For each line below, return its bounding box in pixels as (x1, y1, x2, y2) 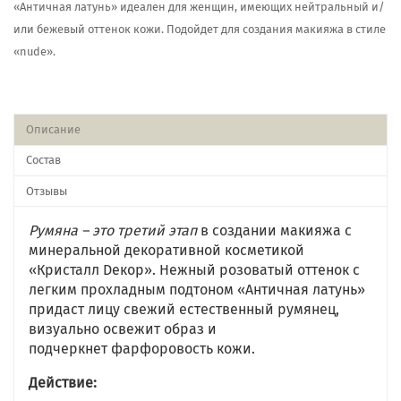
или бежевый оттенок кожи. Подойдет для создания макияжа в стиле (13, 21, 386, 36)
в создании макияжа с (197, 222, 352, 240)
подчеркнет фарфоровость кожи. (29, 340, 255, 358)
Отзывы (25, 183, 67, 198)
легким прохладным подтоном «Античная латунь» (29, 281, 365, 299)
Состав (25, 153, 61, 167)
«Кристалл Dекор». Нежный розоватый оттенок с (29, 261, 360, 279)
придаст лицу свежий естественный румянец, (29, 301, 339, 319)
